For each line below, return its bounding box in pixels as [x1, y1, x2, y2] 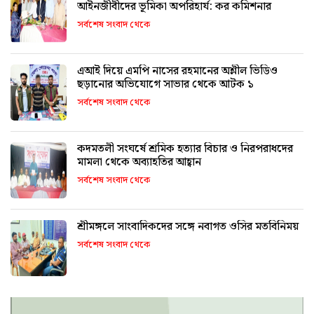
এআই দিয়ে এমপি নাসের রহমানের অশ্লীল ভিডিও [77, 62, 278, 81]
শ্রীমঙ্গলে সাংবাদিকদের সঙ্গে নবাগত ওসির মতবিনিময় [77, 218, 299, 236]
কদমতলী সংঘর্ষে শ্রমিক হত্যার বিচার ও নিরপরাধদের [77, 140, 240, 158]
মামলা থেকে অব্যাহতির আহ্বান [77, 153, 201, 172]
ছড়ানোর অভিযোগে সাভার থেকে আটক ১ [77, 76, 254, 94]
